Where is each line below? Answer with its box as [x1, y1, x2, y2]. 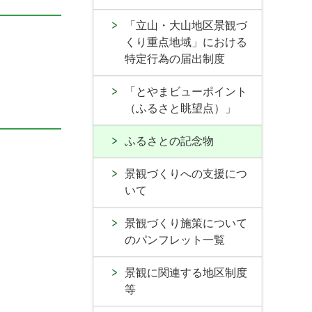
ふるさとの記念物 [125, 135, 214, 147]
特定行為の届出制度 [125, 53, 225, 65]
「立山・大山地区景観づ [125, 19, 247, 31]
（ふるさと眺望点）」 [125, 102, 236, 114]
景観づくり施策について [125, 217, 247, 229]
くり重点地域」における [125, 36, 247, 48]
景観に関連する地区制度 [125, 267, 247, 279]
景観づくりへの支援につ [125, 168, 247, 180]
